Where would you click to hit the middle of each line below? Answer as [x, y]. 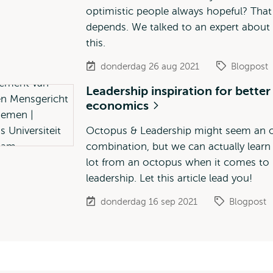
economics [119, 106]
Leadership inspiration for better [178, 91]
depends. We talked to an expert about [178, 27]
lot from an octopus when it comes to [177, 162]
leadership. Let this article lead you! [169, 178]
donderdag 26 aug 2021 [150, 66]
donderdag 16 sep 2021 [149, 202]
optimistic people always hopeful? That [179, 11]
